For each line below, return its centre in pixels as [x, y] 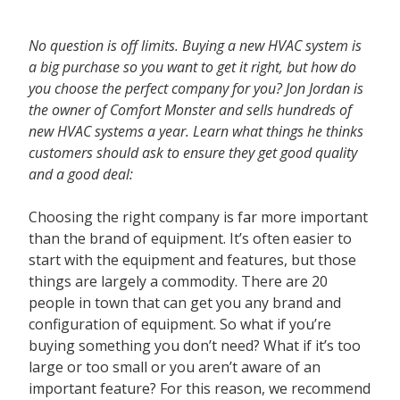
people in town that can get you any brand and [185, 303]
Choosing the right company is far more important [198, 217]
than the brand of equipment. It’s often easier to [190, 238]
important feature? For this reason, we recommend [200, 388]
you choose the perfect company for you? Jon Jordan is [196, 88]
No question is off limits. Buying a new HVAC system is [195, 46]
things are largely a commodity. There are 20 [178, 281]
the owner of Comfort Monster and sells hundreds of [190, 110]
